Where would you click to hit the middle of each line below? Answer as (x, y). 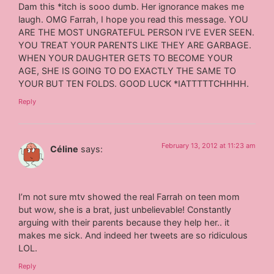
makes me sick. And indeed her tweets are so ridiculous (133, 235)
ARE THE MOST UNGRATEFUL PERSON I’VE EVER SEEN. (137, 32)
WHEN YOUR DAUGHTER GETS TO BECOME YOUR (126, 57)
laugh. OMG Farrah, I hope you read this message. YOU (134, 19)
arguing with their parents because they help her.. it (124, 222)
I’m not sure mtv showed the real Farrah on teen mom (129, 196)
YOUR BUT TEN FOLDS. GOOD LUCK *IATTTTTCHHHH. (134, 83)
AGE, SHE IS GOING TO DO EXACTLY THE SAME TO (128, 70)
